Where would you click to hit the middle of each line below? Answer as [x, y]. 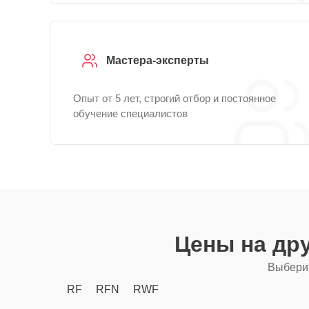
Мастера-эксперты [158, 60]
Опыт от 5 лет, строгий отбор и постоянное [175, 98]
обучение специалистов [130, 113]
